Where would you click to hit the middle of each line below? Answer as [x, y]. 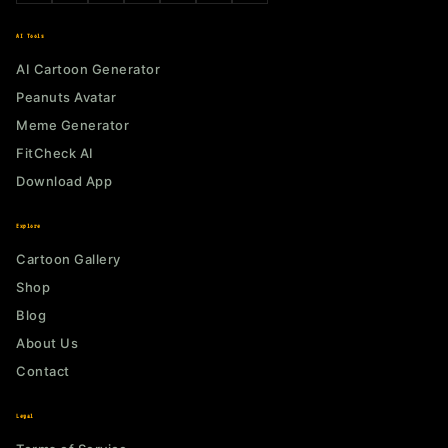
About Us [47, 342]
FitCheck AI [55, 152]
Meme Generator [72, 124]
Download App [64, 180]
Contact [43, 370]
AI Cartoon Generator [88, 68]
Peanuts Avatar [66, 96]
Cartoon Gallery [68, 258]
